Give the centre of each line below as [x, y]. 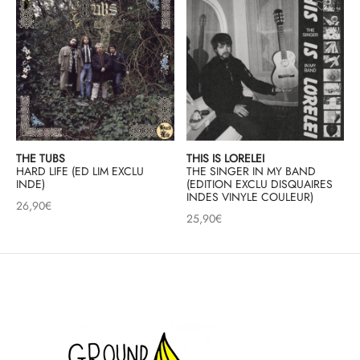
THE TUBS [41, 159]
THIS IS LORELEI [225, 159]
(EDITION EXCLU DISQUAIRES [259, 184]
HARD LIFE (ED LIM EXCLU [80, 172]
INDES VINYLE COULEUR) [250, 197]
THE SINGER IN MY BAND [251, 172]
